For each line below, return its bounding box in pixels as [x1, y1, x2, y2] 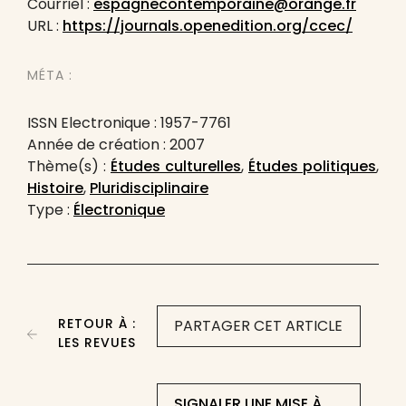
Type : [27, 199, 73, 220]
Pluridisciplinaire [90, 178, 208, 198]
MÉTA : [27, 66, 72, 84]
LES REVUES [58, 333, 137, 352]
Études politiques [248, 156, 376, 177]
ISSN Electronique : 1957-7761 [27, 112, 231, 133]
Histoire [27, 178, 83, 198]
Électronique [73, 199, 165, 220]
